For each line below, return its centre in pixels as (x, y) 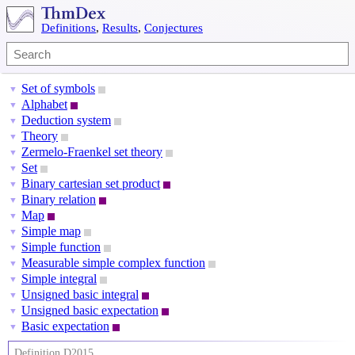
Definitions (69, 28)
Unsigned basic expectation (90, 310)
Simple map (51, 231)
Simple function (61, 247)
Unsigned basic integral (80, 294)
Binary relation (59, 199)
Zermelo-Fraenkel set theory (92, 152)
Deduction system (66, 120)
